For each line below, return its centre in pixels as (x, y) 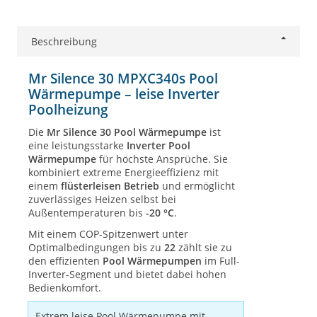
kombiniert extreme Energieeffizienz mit (123, 172)
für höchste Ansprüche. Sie (162, 158)
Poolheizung (68, 109)
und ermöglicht (197, 185)
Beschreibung (64, 41)
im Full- (221, 260)
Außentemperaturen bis (87, 212)
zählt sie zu (204, 247)
